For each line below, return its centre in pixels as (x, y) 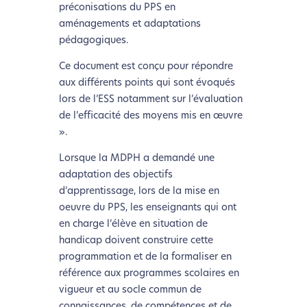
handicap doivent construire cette (136, 241)
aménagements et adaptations (130, 24)
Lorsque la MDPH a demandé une (136, 158)
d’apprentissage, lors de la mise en (139, 191)
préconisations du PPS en (117, 8)
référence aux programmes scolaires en (149, 273)
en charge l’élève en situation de (133, 224)
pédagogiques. (94, 40)
